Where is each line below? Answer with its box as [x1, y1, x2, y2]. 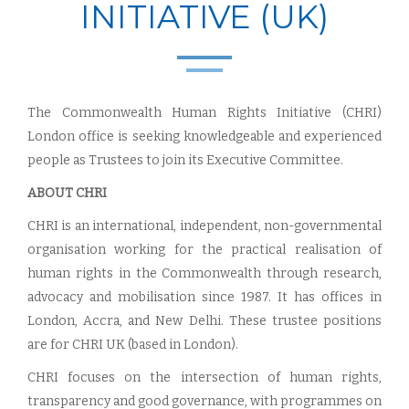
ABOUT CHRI [27, 185, 107, 201]
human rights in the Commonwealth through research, [27, 266, 382, 281]
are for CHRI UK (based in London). [27, 337, 238, 352]
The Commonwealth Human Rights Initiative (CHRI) [27, 105, 382, 121]
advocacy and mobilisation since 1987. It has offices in [27, 289, 382, 305]
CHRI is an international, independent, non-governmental [27, 218, 382, 234]
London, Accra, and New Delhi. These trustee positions [27, 313, 382, 329]
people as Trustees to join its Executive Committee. [27, 152, 343, 168]
